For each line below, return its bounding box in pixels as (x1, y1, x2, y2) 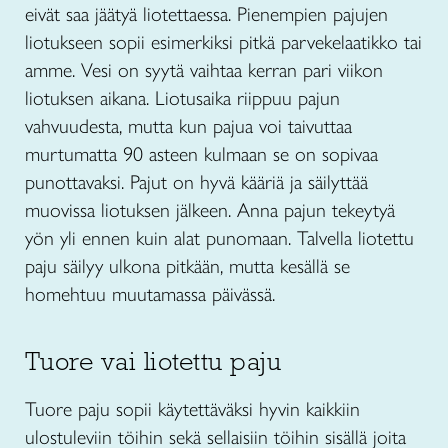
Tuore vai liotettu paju (25, 345, 282, 378)
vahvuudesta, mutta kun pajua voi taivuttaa (25, 114, 352, 139)
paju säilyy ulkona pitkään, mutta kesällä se (25, 254, 350, 279)
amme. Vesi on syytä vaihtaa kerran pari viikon (25, 58, 383, 83)
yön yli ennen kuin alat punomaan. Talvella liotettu (25, 226, 414, 251)
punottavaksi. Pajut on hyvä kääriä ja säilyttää (25, 170, 368, 195)
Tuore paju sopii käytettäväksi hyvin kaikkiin (25, 397, 360, 422)
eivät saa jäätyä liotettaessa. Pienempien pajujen (25, 2, 388, 27)
